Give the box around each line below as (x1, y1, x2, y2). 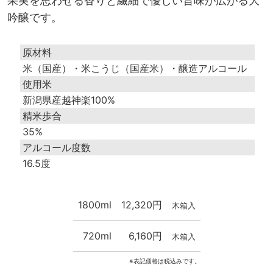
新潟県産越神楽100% (23, 93, 116, 106)
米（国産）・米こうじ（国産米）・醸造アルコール (23, 62, 247, 74)
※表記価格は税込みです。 (129, 257, 200, 265)
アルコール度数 (23, 141, 91, 154)
